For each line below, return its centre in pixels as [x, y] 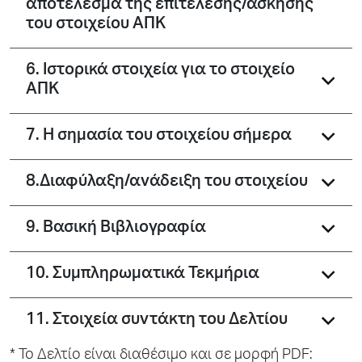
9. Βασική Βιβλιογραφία [116, 229]
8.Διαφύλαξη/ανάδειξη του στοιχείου [167, 183]
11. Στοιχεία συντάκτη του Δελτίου [157, 321]
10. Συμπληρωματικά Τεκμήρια [143, 275]
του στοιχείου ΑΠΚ [96, 25]
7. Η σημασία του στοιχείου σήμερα [159, 137]
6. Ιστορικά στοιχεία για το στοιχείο [160, 71]
